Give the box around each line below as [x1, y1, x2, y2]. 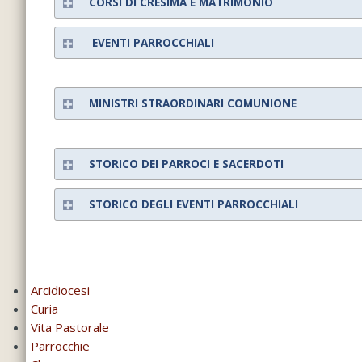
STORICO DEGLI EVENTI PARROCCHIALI [89, 196, 298, 212]
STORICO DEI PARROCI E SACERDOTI [89, 156, 284, 171]
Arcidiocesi [31, 282, 90, 299]
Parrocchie [31, 338, 90, 355]
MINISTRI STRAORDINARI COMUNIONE [89, 95, 297, 111]
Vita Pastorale [31, 319, 109, 336]
